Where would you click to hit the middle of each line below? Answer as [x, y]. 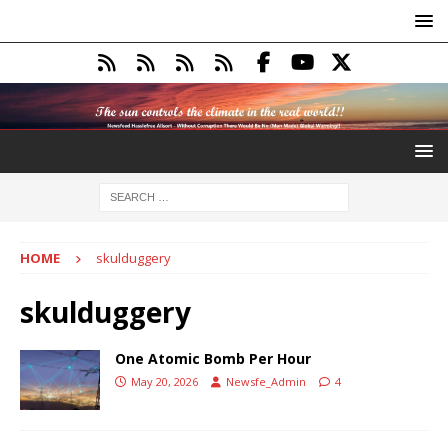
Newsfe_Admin [266, 381]
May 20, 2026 [164, 381]
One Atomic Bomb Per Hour [213, 358]
